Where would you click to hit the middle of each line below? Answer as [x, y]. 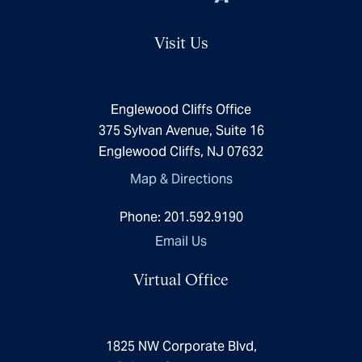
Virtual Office [181, 279]
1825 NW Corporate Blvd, [181, 346]
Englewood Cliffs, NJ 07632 [181, 151]
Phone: [140, 217]
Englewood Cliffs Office [181, 109]
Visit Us [181, 42]
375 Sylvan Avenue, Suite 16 [181, 130]
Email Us [181, 241]
